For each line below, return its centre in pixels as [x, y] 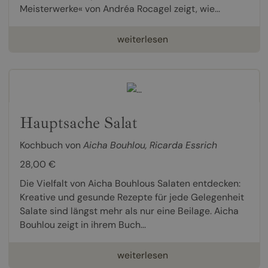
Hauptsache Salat [78, 123]
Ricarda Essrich [183, 145]
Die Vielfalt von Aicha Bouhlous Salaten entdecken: [130, 184]
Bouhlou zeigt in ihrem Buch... [83, 225]
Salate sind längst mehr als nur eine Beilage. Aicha [129, 211]
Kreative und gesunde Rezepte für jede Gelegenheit [132, 197]
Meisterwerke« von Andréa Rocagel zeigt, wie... [120, 8]
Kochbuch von [51, 145]
